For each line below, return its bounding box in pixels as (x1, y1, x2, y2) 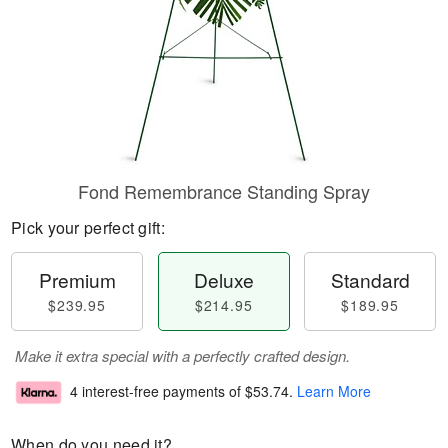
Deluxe (193, 266, 254, 293)
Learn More (297, 381, 371, 402)
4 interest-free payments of (70, 381, 245, 402)
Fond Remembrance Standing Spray (78, 178, 370, 204)
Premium (38, 266, 116, 293)
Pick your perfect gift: (11, 216, 165, 239)
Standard (330, 266, 410, 293)
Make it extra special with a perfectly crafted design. (15, 345, 350, 366)
